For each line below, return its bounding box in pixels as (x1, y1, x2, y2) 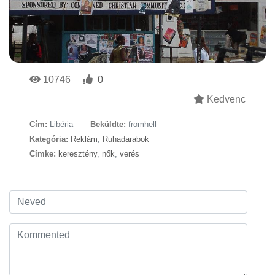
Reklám (71, 134, 98, 144)
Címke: (29, 149, 56, 158)
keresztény (58, 149, 97, 158)
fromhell (128, 119, 157, 129)
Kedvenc (204, 93, 246, 104)
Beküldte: (90, 119, 126, 129)
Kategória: (29, 134, 68, 144)
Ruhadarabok (103, 134, 149, 144)
